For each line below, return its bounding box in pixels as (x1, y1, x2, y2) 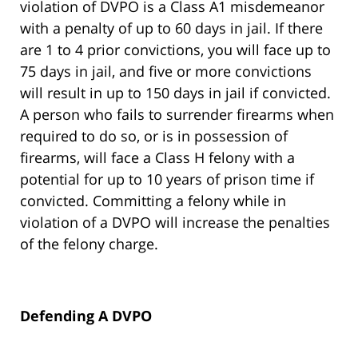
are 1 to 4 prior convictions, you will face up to (20, 40, 331, 60)
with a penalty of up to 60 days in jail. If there (20, 18, 323, 38)
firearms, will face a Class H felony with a (20, 148, 295, 168)
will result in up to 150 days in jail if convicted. (20, 83, 331, 103)
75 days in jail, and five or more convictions (20, 62, 312, 82)
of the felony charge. (20, 234, 158, 254)
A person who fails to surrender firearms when (20, 105, 334, 125)
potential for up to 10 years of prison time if (20, 169, 314, 189)
